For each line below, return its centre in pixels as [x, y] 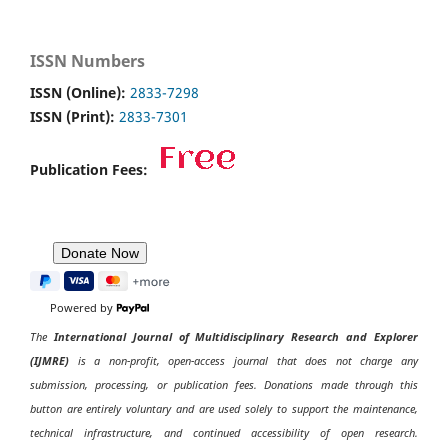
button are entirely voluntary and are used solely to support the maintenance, [224, 408]
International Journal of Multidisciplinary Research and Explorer [236, 336]
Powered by [82, 307]
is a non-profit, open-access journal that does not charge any [243, 360]
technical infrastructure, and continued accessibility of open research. [224, 432]
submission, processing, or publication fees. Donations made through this [224, 384]
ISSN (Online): [80, 92]
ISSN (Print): [74, 116]
